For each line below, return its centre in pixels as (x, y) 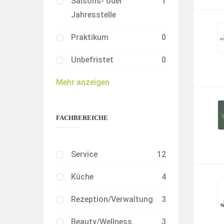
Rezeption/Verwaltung (112, 199)
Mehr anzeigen (83, 82)
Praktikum (90, 37)
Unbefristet (92, 60)
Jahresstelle (93, 15)
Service (84, 154)
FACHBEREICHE (82, 118)
